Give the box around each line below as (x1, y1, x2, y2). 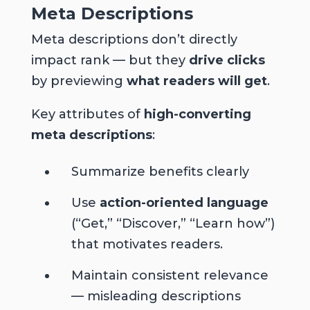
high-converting (143, 107, 251, 122)
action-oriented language (99, 195, 268, 211)
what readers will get (126, 73, 267, 89)
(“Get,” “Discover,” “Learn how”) (71, 216, 275, 232)
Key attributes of (30, 107, 144, 122)
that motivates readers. (71, 237, 223, 253)
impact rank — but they (30, 53, 189, 69)
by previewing (30, 73, 127, 89)
